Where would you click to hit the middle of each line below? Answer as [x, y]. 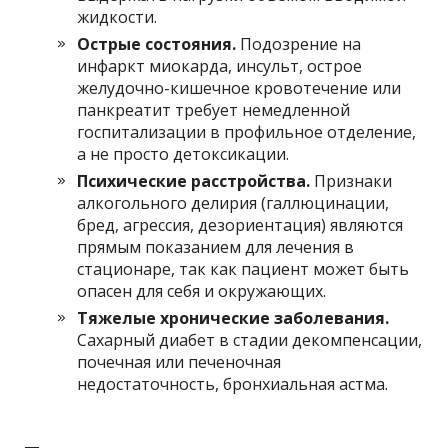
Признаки [351, 181]
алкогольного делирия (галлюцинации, [233, 203]
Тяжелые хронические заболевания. [233, 318]
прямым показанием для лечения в [216, 247]
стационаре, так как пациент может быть [243, 269]
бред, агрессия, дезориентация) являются [240, 225]
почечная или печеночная [179, 362]
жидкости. [117, 17]
